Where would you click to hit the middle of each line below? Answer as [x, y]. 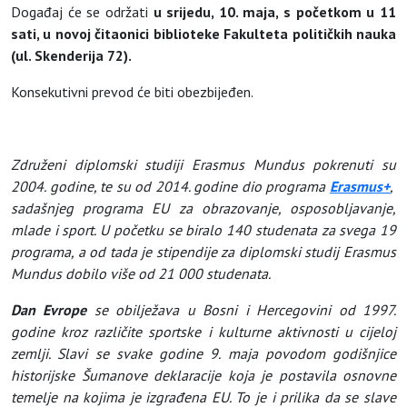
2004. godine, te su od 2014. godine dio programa [170, 187]
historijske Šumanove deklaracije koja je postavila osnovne [203, 376]
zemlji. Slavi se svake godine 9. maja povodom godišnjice [203, 354]
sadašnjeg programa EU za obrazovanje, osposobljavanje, [203, 208]
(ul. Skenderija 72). [71, 56]
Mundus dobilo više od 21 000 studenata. [141, 274]
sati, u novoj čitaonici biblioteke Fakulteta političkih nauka [203, 34]
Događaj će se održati [82, 12]
